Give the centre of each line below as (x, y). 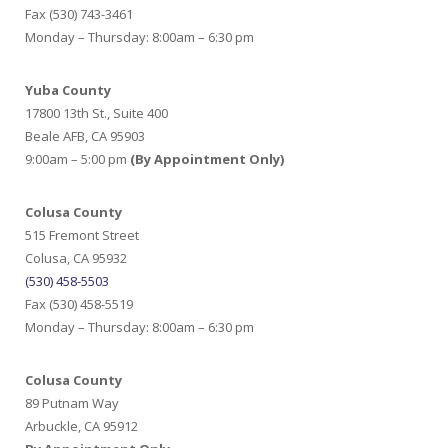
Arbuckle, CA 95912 (81, 426)
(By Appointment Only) (207, 159)
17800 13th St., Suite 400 (96, 113)
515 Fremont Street (82, 235)
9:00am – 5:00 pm (77, 159)
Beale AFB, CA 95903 (85, 136)
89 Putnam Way (72, 403)
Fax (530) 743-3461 (79, 14)
